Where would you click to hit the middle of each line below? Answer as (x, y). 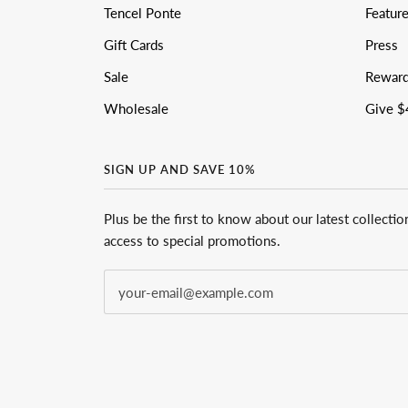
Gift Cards (134, 45)
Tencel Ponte (143, 13)
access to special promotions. (192, 241)
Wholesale (136, 109)
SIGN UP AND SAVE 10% (180, 170)
